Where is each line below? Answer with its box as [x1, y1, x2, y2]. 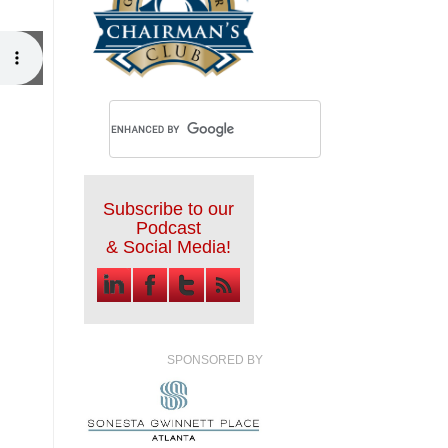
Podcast [136, 218, 201, 239]
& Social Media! [106, 237, 231, 258]
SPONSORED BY [166, 353, 263, 368]
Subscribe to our [103, 199, 234, 220]
